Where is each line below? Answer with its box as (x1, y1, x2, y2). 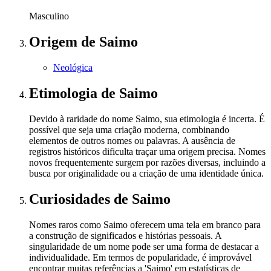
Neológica (53, 62, 93, 73)
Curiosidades (29, 191, 114, 207)
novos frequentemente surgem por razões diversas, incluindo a (29, 157, 266, 168)
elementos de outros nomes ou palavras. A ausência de (29, 135, 235, 146)
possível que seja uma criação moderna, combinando (29, 124, 229, 135)
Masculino (29, 11, 69, 22)
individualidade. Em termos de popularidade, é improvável (29, 252, 252, 263)
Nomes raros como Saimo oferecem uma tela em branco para (29, 219, 261, 230)
